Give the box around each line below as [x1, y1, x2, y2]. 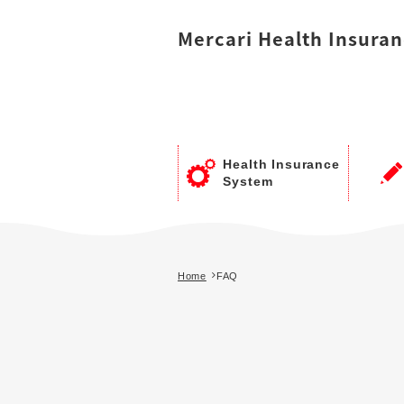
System [223, 174, 273, 189]
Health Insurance [223, 157, 340, 172]
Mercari [178, 25, 258, 51]
